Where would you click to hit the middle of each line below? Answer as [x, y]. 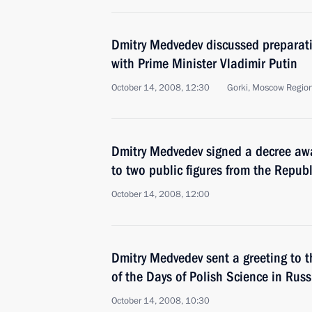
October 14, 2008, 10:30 [161, 301]
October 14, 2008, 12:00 [161, 194]
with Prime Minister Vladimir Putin [204, 63]
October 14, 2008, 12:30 [161, 88]
